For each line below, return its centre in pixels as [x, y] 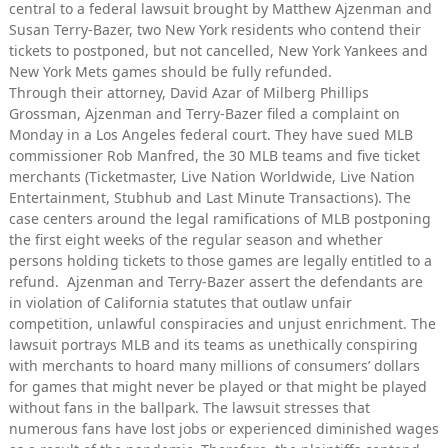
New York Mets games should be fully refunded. [170, 72]
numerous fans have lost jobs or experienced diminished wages [224, 429]
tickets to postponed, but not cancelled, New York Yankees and [218, 51]
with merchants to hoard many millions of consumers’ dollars [214, 366]
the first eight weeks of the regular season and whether [196, 240]
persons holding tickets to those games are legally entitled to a [220, 261]
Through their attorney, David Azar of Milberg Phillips [189, 93]
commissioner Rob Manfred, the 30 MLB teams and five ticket [214, 156]
